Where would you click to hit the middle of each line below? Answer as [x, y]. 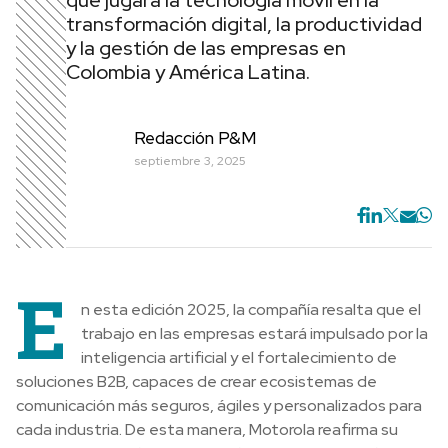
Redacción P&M [195, 137]
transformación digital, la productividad [244, 24]
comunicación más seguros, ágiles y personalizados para [219, 405]
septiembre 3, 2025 [190, 160]
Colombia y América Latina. [188, 72]
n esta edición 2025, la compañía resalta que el [251, 309]
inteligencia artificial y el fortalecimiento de [239, 357]
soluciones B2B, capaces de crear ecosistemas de [196, 381]
